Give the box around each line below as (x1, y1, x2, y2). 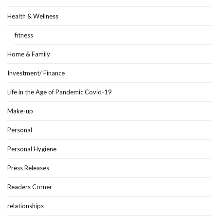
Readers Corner (7, 183, 52, 191)
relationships (7, 202, 44, 210)
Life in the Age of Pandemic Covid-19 (7, 88, 112, 96)
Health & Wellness (7, 12, 58, 20)
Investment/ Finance (7, 69, 65, 77)
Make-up (7, 107, 33, 115)
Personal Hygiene (7, 145, 56, 153)
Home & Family (7, 50, 50, 58)
